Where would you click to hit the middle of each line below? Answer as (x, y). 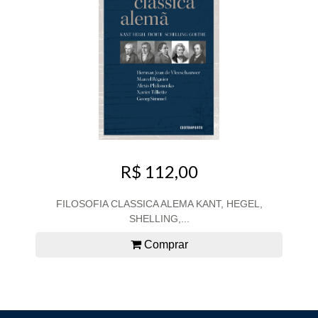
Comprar (164, 244)
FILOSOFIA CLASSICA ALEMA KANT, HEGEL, (159, 203)
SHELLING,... (159, 218)
